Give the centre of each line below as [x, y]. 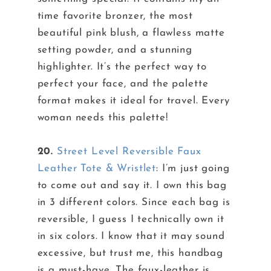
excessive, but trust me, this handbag [130, 253]
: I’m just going [193, 169]
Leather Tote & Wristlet [97, 169]
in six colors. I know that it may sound [131, 237]
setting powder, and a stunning [115, 50]
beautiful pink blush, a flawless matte [131, 33]
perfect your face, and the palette [123, 84]
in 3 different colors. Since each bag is [134, 203]
